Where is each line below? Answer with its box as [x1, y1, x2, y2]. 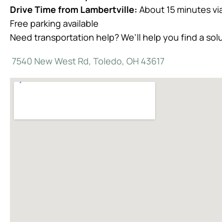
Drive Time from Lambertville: [10, 3, 137, 15]
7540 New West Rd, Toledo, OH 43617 [10, 55, 165, 67]
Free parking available [10, 17, 99, 29]
